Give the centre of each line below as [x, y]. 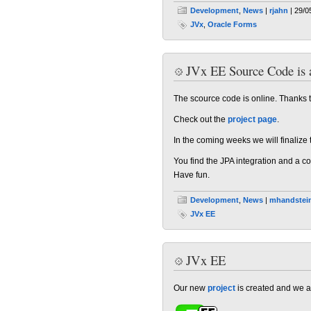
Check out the [201, 119]
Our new [191, 288]
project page [252, 119]
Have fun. [192, 175]
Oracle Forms [232, 24]
